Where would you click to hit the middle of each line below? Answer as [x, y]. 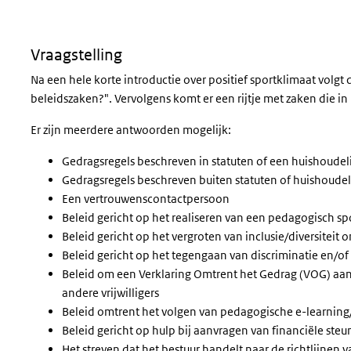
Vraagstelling [76, 55]
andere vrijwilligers [110, 293]
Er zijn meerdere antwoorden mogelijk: [131, 130]
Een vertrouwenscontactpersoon [146, 199]
